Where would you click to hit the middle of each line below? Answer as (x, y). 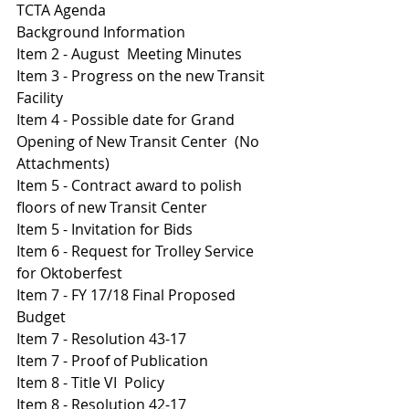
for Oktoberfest (71, 273)
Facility (42, 98)
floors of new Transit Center (114, 207)
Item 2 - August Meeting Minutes (131, 54)
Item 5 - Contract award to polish (131, 185)
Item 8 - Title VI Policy (92, 383)
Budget (43, 317)
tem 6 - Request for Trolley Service (139, 251)
